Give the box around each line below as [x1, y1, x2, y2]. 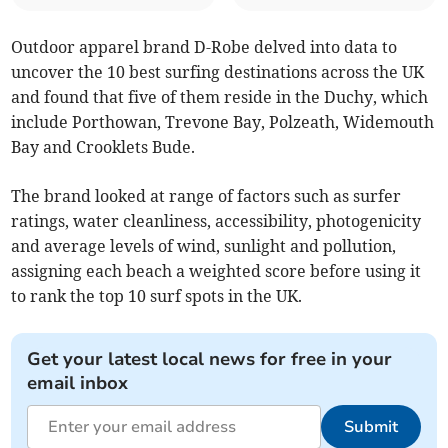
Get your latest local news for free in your [27, 347, 393, 372]
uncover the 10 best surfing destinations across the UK [11, 62, 425, 83]
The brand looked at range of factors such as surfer [11, 186, 402, 207]
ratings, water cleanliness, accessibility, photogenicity [11, 211, 422, 232]
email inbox [27, 371, 129, 396]
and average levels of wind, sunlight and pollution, [11, 236, 397, 257]
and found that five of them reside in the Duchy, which [11, 87, 429, 108]
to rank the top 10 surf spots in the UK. [11, 286, 303, 307]
